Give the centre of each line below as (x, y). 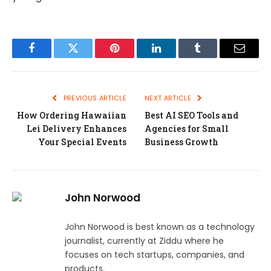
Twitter (88, 57)
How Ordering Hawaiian (72, 116)
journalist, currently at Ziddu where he (144, 241)
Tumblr (213, 57)
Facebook (52, 57)
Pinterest (133, 57)
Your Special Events (82, 142)
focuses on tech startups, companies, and (155, 255)
